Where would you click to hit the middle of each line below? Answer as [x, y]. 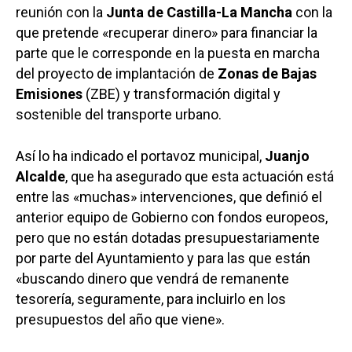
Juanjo [287, 156]
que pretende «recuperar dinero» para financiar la [167, 33]
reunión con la [59, 13]
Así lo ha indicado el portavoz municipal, [140, 156]
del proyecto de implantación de [117, 74]
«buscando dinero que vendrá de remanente [152, 279]
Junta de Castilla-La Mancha [198, 13]
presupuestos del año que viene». [120, 320]
